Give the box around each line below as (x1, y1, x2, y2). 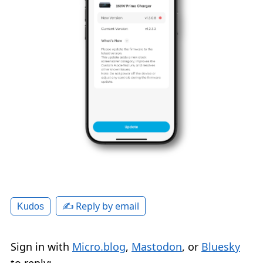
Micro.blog (72, 240, 126, 254)
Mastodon (131, 240, 182, 254)
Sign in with (11, 240, 72, 254)
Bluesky (201, 240, 240, 254)
